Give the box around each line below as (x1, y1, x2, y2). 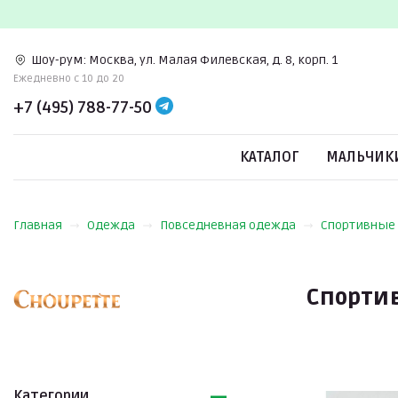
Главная (13, 218, 62, 233)
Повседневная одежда (160, 218, 296, 233)
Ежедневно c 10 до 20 (13, 71, 124, 85)
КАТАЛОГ (240, 148, 299, 166)
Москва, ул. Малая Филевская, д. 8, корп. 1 (89, 52, 338, 68)
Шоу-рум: (31, 52, 86, 68)
